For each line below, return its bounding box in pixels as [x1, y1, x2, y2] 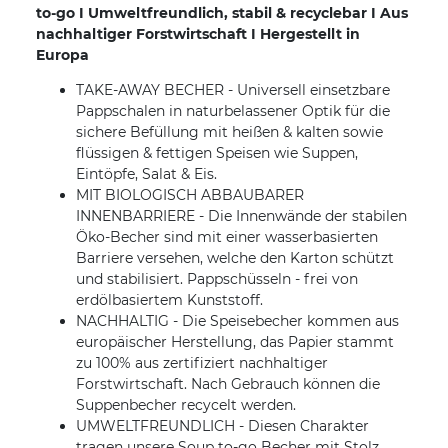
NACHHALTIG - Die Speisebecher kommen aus [76, 312, 399, 331]
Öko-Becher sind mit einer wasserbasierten [76, 228, 378, 247]
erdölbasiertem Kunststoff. [76, 291, 263, 310]
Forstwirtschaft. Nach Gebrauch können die [76, 375, 380, 394]
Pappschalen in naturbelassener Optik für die [76, 102, 390, 121]
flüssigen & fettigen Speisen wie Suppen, [76, 144, 358, 163]
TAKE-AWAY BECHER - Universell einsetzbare [76, 81, 390, 100]
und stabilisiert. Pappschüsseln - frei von [76, 270, 358, 289]
